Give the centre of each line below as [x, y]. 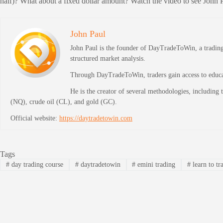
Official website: [35, 118]
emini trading [156, 165]
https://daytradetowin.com [96, 118]
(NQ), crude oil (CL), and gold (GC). [64, 102]
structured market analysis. [108, 58]
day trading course [36, 165]
